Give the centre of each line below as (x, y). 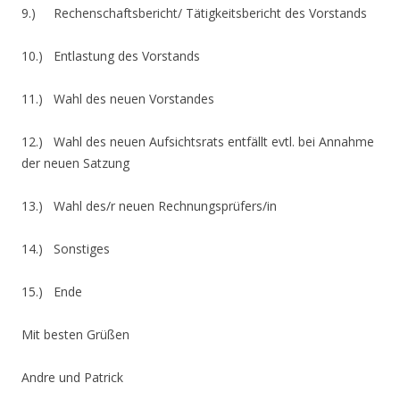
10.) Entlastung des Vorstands (111, 55)
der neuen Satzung (75, 162)
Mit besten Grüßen (75, 334)
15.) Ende (52, 291)
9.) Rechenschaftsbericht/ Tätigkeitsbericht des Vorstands (194, 12)
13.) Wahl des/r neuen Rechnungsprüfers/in (149, 205)
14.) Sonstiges (66, 248)
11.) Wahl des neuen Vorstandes (118, 98)
